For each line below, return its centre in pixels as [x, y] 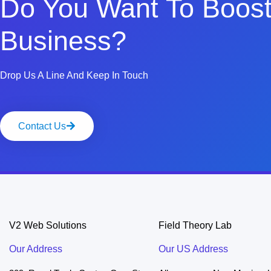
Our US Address [193, 249]
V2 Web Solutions [48, 225]
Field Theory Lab [195, 225]
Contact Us [42, 126]
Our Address [36, 249]
